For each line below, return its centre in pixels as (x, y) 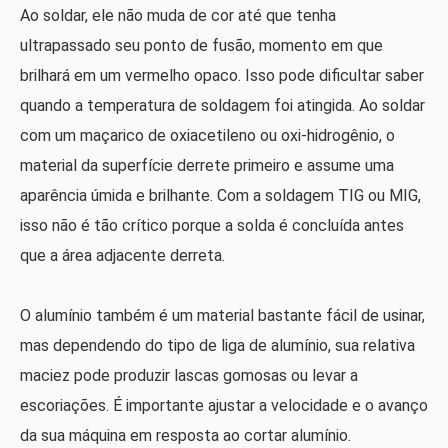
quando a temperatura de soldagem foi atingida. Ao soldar (222, 106)
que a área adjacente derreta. (122, 256)
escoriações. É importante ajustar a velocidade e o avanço (224, 406)
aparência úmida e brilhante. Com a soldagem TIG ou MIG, (220, 196)
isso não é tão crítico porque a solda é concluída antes (212, 226)
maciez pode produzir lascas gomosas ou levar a (189, 376)
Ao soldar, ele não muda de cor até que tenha (178, 16)
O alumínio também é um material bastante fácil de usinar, (222, 316)
